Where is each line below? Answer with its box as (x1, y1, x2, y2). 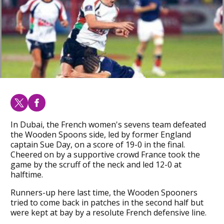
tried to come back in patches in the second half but (10, 196, 203, 208)
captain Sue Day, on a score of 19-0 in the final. (10, 138, 185, 150)
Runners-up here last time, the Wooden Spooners (10, 186, 197, 198)
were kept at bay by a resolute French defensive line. (10, 206, 206, 218)
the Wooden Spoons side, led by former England (10, 128, 191, 140)
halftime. (10, 168, 43, 180)
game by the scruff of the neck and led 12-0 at (10, 158, 181, 170)
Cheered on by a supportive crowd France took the (10, 148, 200, 160)
